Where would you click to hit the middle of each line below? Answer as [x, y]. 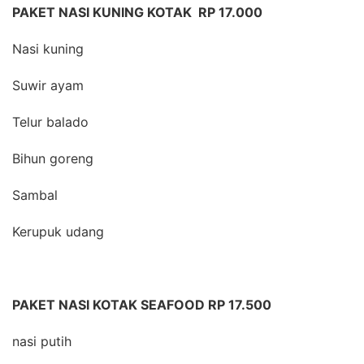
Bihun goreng [53, 158]
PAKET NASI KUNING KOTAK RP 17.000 [137, 12]
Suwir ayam [48, 85]
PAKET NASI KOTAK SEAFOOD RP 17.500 [142, 305]
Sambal [35, 195]
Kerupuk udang [58, 232]
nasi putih [42, 341]
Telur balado [50, 122]
